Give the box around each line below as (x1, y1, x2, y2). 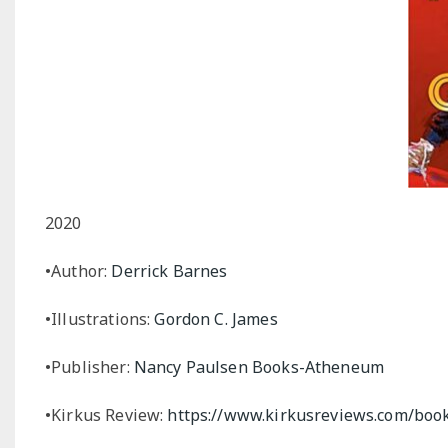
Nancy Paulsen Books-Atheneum (133, 355, 385, 378)
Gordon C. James (154, 307, 278, 330)
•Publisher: (45, 355, 134, 378)
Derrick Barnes (111, 259, 228, 282)
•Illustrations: (45, 307, 155, 330)
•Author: (45, 259, 112, 282)
